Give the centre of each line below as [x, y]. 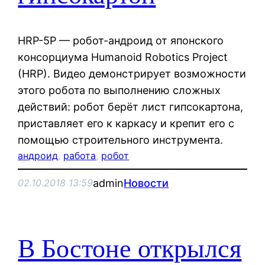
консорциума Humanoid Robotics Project [123, 57]
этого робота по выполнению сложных [119, 90]
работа [80, 155]
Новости [146, 183]
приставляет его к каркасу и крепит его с [126, 123]
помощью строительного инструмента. [121, 140]
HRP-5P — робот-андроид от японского [121, 40]
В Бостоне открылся [130, 249]
